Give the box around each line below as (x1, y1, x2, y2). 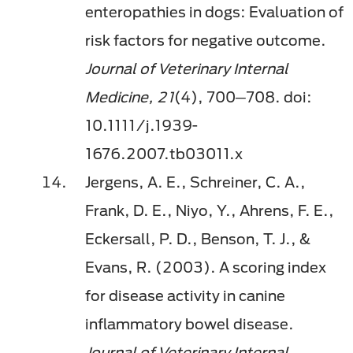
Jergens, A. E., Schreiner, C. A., (85, 173, 306, 191)
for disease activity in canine (85, 287, 285, 305)
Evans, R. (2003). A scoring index (85, 258, 326, 277)
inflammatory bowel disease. (85, 315, 294, 333)
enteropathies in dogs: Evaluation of (85, 3, 344, 21)
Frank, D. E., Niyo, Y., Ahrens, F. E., (85, 202, 334, 220)
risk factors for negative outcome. (85, 32, 326, 50)
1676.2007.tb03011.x (85, 145, 246, 163)
